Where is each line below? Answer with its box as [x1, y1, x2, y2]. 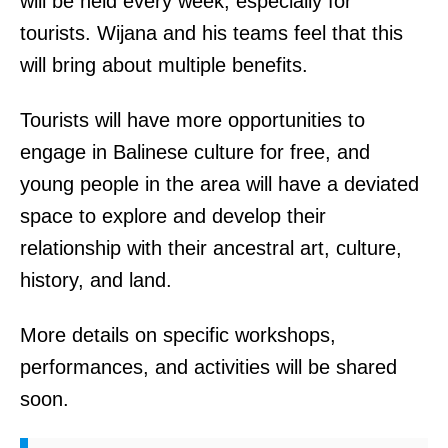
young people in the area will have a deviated [20, 172, 419, 195]
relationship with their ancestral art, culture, [20, 236, 402, 259]
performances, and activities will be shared [20, 355, 397, 378]
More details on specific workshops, [20, 323, 336, 346]
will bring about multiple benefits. [20, 53, 308, 76]
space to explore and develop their [20, 204, 326, 227]
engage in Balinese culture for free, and [20, 140, 370, 163]
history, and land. [20, 268, 172, 291]
